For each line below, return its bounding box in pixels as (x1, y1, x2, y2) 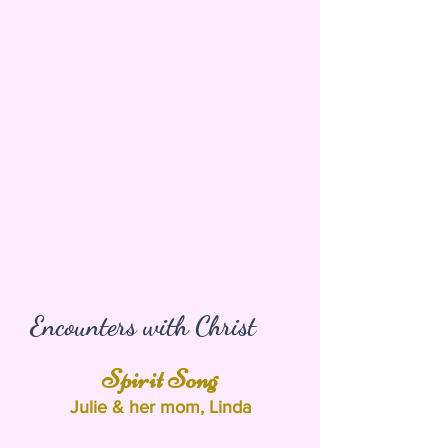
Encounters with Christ (30, 310, 256, 343)
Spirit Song (102, 363, 218, 396)
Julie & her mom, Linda (69, 397, 251, 417)
